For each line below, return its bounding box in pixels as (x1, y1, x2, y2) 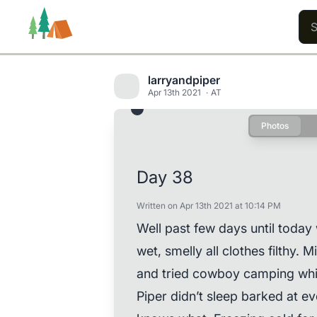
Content (180, 126, 218, 138)
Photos (260, 120, 289, 131)
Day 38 (136, 167, 193, 188)
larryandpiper (147, 72, 220, 87)
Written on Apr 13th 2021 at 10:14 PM (136, 200, 281, 211)
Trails (35, 126, 59, 138)
